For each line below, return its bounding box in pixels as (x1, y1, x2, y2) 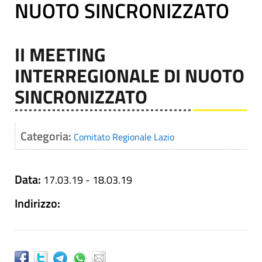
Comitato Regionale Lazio (74, 130, 174, 144)
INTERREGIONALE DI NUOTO (15, 61, 244, 89)
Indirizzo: (15, 194, 60, 212)
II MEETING (15, 40, 106, 68)
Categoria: (20, 127, 74, 145)
